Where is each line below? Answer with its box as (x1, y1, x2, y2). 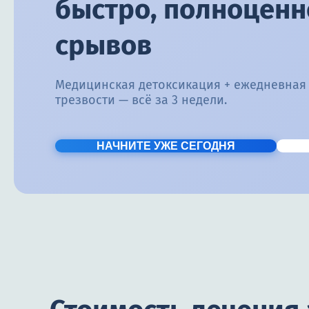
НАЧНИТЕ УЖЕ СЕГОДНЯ (96, 139, 235, 152)
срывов (55, 29, 152, 62)
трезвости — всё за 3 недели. (55, 92, 227, 108)
